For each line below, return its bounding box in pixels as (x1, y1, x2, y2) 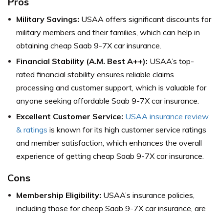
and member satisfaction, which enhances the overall (16, 137, 202, 148)
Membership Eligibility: (16, 190, 101, 200)
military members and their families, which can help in (16, 27, 200, 37)
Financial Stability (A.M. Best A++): (16, 56, 148, 66)
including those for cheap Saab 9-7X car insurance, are (16, 203, 206, 213)
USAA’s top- (148, 56, 194, 66)
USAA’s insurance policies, (101, 190, 195, 200)
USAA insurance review (125, 111, 209, 121)
